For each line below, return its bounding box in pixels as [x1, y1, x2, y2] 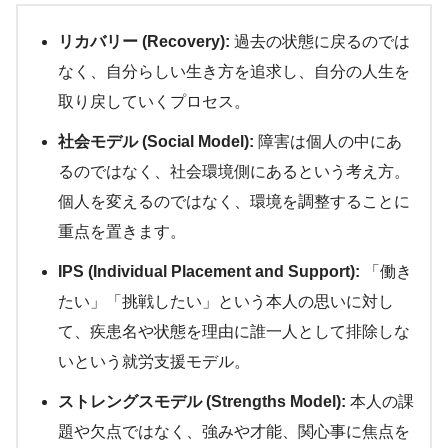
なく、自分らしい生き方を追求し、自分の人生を [58, 62, 410, 80]
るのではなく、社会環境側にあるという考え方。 [58, 162, 410, 180]
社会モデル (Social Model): [58, 132, 254, 150]
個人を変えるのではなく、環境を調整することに [58, 192, 410, 210]
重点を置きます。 [58, 222, 186, 240]
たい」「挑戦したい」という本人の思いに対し [58, 292, 394, 310]
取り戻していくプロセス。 [58, 92, 250, 110]
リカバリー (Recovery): [58, 32, 230, 50]
